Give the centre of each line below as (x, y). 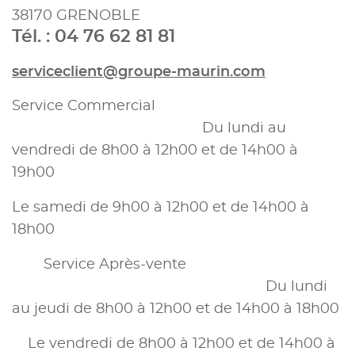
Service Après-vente (101, 264)
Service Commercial (86, 106)
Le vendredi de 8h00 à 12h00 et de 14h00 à (174, 344)
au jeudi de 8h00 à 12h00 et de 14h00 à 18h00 (176, 309)
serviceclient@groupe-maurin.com (139, 72)
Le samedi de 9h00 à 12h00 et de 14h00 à (160, 207)
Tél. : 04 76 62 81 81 (94, 36)
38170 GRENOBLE (76, 15)
